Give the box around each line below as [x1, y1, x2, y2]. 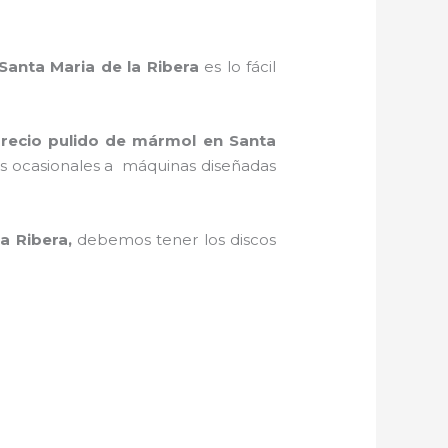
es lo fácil [204, 56, 276, 76]
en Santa [196, 130, 276, 150]
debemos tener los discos [77, 229, 276, 249]
